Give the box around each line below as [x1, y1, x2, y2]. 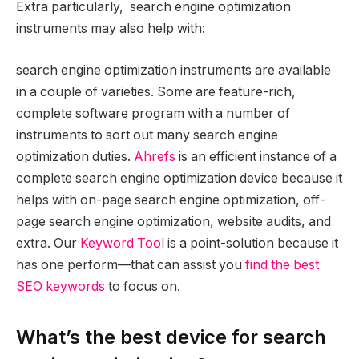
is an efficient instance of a [175, 148, 337, 164]
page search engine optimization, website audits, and [16, 213, 331, 229]
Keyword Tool [80, 235, 164, 251]
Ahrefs [134, 148, 175, 164]
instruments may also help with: [16, 21, 205, 37]
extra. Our [16, 235, 80, 251]
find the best [245, 256, 319, 272]
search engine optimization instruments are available [16, 62, 331, 78]
